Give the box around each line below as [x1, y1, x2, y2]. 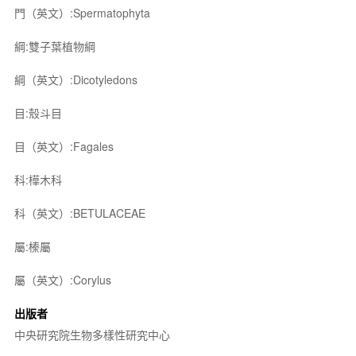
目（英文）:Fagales [14, 138, 114, 154]
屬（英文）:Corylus [14, 272, 111, 288]
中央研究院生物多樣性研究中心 [14, 327, 170, 342]
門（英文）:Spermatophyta [14, 5, 150, 21]
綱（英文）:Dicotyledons [14, 72, 137, 87]
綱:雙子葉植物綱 [14, 38, 95, 54]
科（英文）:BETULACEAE [14, 205, 145, 221]
